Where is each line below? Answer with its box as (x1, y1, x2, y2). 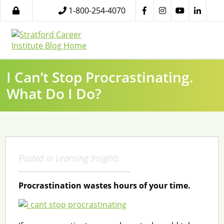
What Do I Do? (6, 83, 102, 103)
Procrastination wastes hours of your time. (18, 179, 190, 191)
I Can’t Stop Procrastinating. (6, 67, 194, 86)
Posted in (18, 151, 55, 164)
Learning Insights (55, 151, 119, 164)
